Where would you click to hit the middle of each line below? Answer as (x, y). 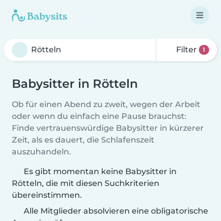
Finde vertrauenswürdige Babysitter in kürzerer (108, 128)
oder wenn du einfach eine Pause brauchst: (99, 116)
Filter (187, 50)
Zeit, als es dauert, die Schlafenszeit (83, 140)
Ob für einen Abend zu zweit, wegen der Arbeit (106, 104)
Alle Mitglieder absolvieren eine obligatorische (115, 211)
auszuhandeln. (41, 152)
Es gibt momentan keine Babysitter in (100, 171)
